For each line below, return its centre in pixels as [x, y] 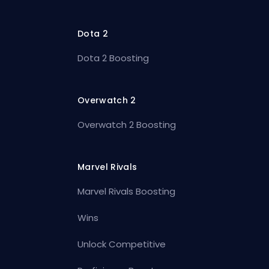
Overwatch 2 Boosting [127, 125]
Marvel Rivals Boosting [127, 192]
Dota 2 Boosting [113, 58]
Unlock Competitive [122, 244]
